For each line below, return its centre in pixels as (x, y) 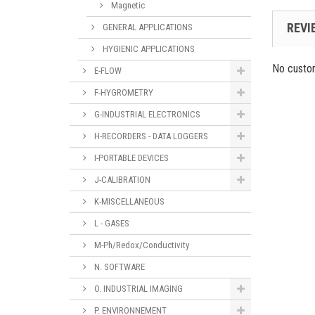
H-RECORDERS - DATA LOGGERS (150, 136)
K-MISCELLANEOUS (128, 201)
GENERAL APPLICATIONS (147, 27)
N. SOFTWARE (118, 266)
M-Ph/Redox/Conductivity (141, 245)
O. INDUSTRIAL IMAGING (137, 288)
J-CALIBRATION (121, 179)
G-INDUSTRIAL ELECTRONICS (146, 114)
